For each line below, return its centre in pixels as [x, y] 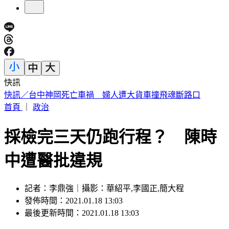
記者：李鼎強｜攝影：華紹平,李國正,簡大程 [104, 189]
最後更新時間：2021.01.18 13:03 [82, 213]
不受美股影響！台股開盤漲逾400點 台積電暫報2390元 [104, 95]
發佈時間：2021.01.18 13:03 [74, 201]
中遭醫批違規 [53, 160]
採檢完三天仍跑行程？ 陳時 [110, 137]
